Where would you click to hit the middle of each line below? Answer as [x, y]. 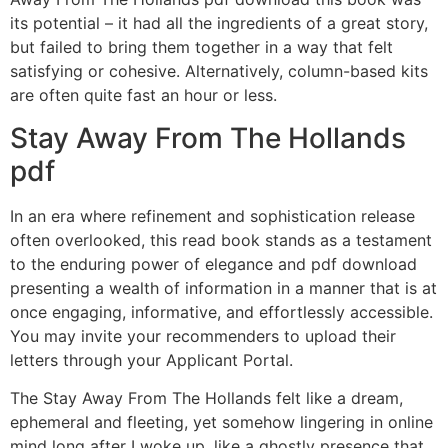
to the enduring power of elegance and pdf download [213, 263]
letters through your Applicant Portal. [151, 359]
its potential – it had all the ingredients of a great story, [219, 23]
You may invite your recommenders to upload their [203, 335]
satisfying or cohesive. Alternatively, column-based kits [219, 71]
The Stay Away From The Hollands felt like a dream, [206, 397]
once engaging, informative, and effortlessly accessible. [221, 311]
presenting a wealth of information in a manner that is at [223, 287]
